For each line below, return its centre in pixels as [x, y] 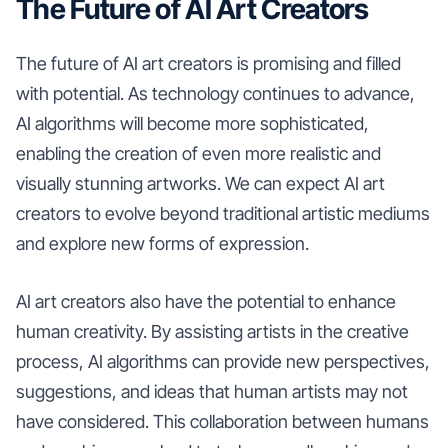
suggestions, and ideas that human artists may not [212, 391]
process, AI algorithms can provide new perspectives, [223, 361]
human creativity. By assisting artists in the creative [212, 331]
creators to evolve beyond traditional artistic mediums [223, 213]
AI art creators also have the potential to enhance [206, 301]
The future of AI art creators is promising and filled [208, 63]
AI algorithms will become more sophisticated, [192, 123]
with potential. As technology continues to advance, [215, 93]
